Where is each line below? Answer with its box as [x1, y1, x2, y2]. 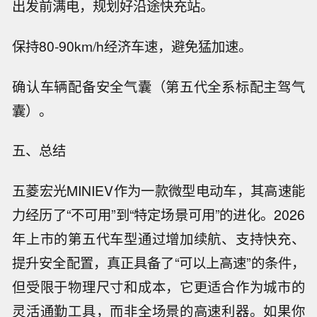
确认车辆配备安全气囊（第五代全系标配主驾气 [12, 76, 305, 96]
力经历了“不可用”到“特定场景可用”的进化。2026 [12, 204, 305, 225]
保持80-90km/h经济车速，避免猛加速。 [12, 35, 253, 56]
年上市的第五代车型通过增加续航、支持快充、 [12, 229, 305, 249]
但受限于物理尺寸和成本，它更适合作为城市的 [12, 277, 305, 297]
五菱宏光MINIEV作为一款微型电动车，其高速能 [12, 180, 305, 201]
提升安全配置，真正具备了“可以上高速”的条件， [12, 253, 305, 273]
